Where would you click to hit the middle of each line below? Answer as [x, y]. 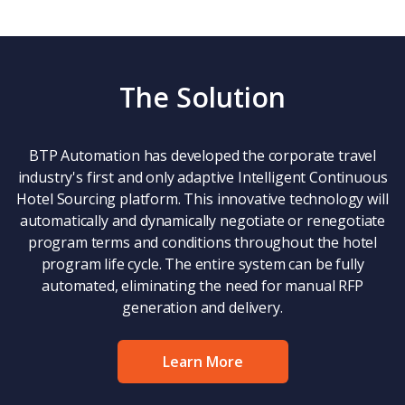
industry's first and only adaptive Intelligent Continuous [202, 177]
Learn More [202, 362]
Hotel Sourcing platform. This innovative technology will [202, 199]
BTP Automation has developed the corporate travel [202, 155]
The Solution [202, 97]
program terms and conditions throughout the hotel [202, 242]
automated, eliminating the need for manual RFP [202, 286]
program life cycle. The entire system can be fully [202, 264]
